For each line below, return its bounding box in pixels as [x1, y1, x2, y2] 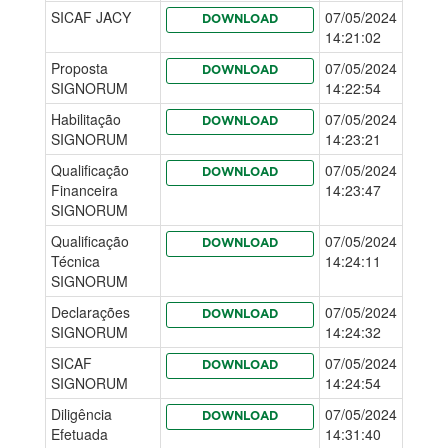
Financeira [51, 180, 118, 200]
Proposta [51, 58, 108, 78]
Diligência [51, 404, 112, 424]
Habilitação [51, 109, 121, 129]
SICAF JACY [51, 7, 131, 27]
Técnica [51, 251, 100, 271]
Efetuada [51, 424, 108, 444]
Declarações [51, 302, 130, 322]
